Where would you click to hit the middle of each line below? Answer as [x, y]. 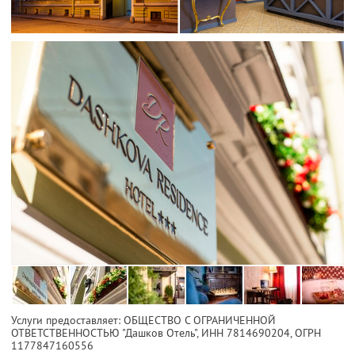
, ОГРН [305, 332]
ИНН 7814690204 [246, 332]
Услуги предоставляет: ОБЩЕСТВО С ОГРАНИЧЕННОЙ [143, 320]
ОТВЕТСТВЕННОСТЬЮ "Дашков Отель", [106, 332]
